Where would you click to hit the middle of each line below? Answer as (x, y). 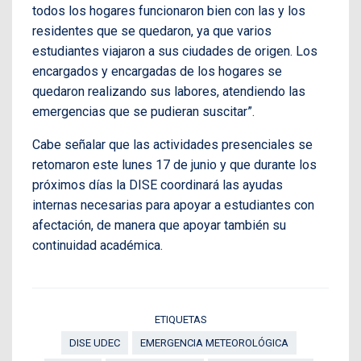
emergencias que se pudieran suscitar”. (143, 111)
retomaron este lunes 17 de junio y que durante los (174, 164)
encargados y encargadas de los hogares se (157, 71)
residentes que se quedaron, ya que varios (152, 31)
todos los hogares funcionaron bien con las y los (169, 10)
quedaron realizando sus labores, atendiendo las (169, 91)
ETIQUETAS (180, 319)
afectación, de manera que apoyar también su (159, 225)
